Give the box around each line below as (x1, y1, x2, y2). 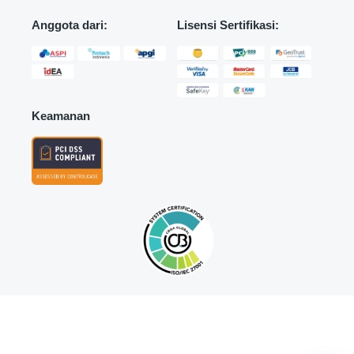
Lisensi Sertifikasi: (177, 18, 279, 32)
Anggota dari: (32, 18, 107, 32)
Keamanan (32, 109, 90, 123)
